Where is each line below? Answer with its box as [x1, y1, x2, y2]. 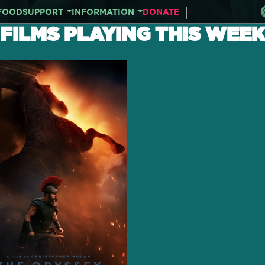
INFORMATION [71, 8, 134, 17]
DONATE [142, 8, 179, 17]
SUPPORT [22, 8, 63, 17]
